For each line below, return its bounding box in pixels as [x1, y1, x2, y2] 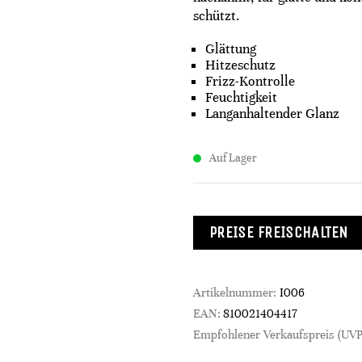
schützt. [193, 7, 240, 24]
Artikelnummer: [193, 285, 280, 300]
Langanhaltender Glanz [205, 105, 339, 122]
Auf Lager [209, 151, 257, 165]
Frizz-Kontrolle [205, 73, 295, 90]
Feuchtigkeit [205, 89, 277, 106]
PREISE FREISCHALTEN [209, 223, 348, 242]
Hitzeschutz [205, 57, 276, 74]
